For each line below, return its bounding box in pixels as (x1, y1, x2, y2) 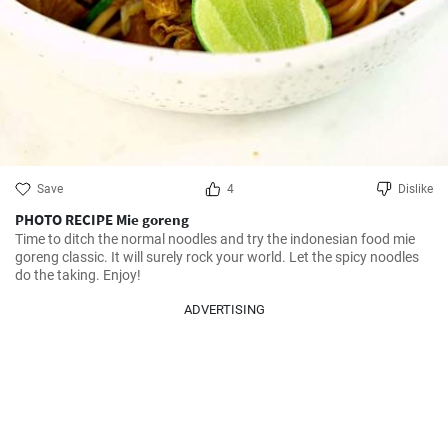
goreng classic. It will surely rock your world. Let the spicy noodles (15, 249, 419, 265)
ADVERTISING (183, 302, 265, 317)
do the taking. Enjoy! (15, 267, 141, 283)
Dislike (398, 182, 433, 196)
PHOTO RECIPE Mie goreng (15, 210, 189, 229)
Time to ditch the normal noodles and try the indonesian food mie (15, 231, 415, 247)
